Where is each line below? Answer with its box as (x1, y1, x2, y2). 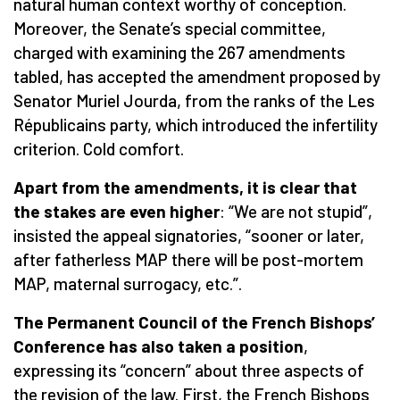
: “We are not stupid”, (220, 200, 372, 221)
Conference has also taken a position (13, 335, 304, 356)
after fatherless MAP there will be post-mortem (13, 248, 363, 270)
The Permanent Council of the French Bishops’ (13, 311, 375, 332)
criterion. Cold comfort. (13, 137, 184, 159)
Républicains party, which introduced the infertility (13, 113, 378, 135)
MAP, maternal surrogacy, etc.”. (13, 272, 242, 294)
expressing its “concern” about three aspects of (13, 359, 364, 380)
